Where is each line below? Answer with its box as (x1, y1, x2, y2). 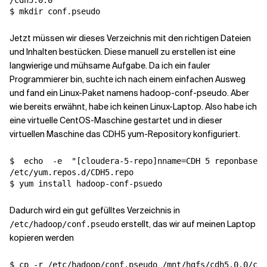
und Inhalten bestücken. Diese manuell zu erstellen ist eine (10, 46, 235, 57)
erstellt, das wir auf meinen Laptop (119, 219, 256, 229)
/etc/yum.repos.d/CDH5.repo (10, 167, 133, 177)
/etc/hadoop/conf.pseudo (10, 219, 119, 229)
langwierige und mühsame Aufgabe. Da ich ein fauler (10, 60, 210, 71)
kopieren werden (10, 232, 74, 243)
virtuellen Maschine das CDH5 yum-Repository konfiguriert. (10, 129, 240, 139)
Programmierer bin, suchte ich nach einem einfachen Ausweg (10, 74, 246, 85)
